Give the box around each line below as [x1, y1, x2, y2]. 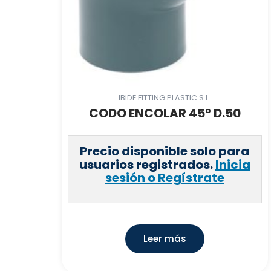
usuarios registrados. [79, 156, 215, 174]
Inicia [215, 156, 250, 174]
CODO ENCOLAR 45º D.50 [88, 105, 241, 122]
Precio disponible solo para [80, 143, 250, 160]
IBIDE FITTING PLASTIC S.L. [119, 92, 211, 103]
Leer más [143, 232, 186, 246]
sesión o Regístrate [105, 169, 224, 187]
